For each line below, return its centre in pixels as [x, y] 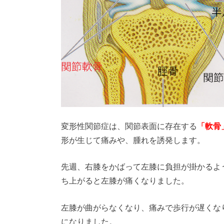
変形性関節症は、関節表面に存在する [129, 125]
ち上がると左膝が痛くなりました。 [125, 180]
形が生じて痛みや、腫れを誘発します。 [133, 139]
